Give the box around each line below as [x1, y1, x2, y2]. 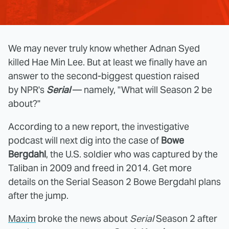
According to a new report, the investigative [8, 120, 189, 132]
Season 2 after [154, 212, 217, 224]
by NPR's [8, 83, 47, 96]
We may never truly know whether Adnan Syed [8, 42, 200, 54]
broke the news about [36, 212, 130, 224]
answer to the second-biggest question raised [8, 70, 199, 82]
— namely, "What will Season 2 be [71, 83, 212, 96]
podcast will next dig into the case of [8, 134, 161, 146]
